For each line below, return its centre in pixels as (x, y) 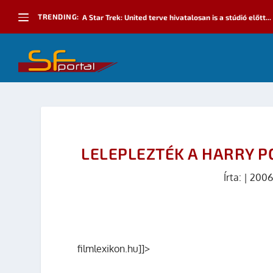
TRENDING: (58, 16)
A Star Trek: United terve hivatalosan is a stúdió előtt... (176, 17)
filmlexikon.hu (108, 249)
